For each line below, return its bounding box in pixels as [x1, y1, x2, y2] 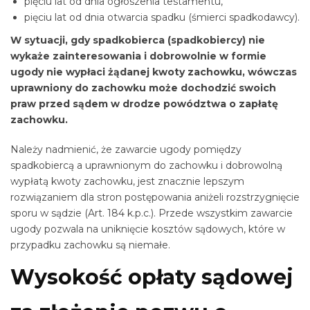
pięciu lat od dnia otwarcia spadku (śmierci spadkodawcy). [24, 11, 300, 24]
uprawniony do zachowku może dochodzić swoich [10, 81, 276, 94]
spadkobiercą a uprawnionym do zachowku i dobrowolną [10, 158, 282, 172]
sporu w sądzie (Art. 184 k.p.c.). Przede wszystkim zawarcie [10, 206, 293, 219]
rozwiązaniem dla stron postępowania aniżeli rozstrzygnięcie [10, 190, 300, 203]
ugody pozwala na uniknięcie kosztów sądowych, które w [10, 222, 285, 235]
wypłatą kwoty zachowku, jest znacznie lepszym [10, 174, 244, 188]
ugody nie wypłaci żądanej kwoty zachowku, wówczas [10, 65, 297, 78]
